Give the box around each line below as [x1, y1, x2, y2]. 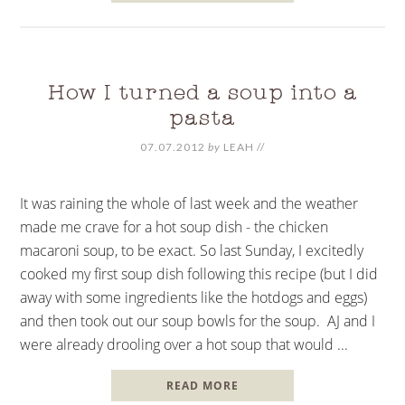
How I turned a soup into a [47, 78, 358, 111]
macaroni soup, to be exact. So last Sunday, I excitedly [20, 240, 364, 260]
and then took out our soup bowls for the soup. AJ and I [20, 310, 376, 331]
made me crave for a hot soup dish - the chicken [20, 216, 329, 237]
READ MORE [165, 377, 239, 393]
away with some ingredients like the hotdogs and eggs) [20, 287, 368, 307]
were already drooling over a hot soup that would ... [20, 334, 349, 354]
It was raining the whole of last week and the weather [20, 193, 359, 213]
